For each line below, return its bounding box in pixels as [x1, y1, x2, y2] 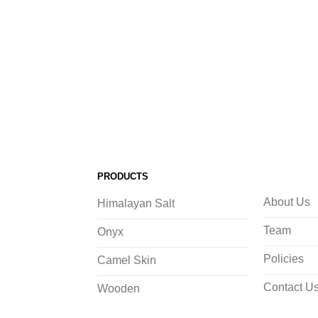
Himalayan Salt [97, 197, 175, 210]
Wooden [97, 283, 141, 295]
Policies [263, 253, 304, 265]
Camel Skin [97, 254, 157, 267]
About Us [263, 196, 310, 209]
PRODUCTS [97, 171, 149, 182]
